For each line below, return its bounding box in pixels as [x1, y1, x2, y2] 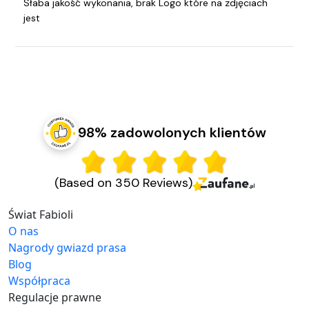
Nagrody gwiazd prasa [8, 240, 126, 256]
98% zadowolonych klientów [77, 123, 266, 142]
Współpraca [8, 273, 70, 289]
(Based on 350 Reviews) [54, 175, 192, 192]
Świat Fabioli [8, 207, 73, 223]
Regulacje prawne [8, 290, 101, 306]
